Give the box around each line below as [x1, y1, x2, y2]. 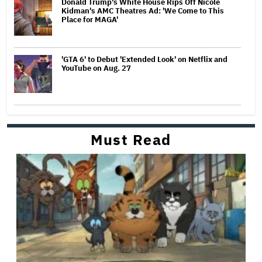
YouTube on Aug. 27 [61, 63, 131, 73]
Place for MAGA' [61, 14, 118, 25]
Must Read [91, 129, 171, 149]
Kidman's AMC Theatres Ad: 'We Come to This [61, 5, 224, 16]
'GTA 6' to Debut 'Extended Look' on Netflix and [61, 54, 227, 64]
